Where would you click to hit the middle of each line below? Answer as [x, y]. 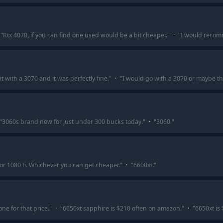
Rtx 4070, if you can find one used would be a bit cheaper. [85, 35]
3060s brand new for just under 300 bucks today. [72, 122]
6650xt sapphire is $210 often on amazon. [122, 208]
